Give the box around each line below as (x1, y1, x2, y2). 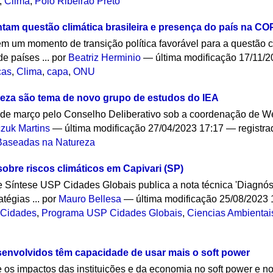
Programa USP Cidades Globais (41, 207, 183, 218)
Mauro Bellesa (58, 193, 122, 204)
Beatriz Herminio (68, 52, 141, 63)
